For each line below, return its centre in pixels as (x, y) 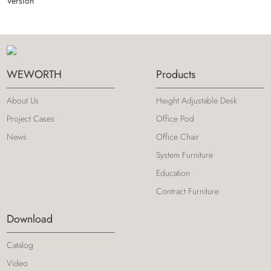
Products (176, 74)
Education (173, 173)
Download (30, 219)
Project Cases (31, 118)
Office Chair (178, 136)
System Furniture (185, 155)
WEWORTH (34, 74)
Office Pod (175, 118)
